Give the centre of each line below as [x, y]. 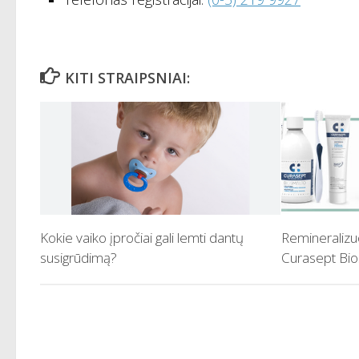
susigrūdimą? [79, 258]
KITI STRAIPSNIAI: [127, 77]
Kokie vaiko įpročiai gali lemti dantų [142, 238]
